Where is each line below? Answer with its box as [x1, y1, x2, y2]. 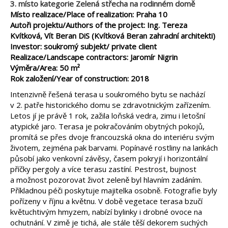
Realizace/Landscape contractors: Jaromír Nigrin [10, 52, 178, 62]
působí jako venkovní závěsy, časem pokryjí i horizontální [10, 153, 208, 163]
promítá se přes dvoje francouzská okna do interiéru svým [10, 132, 214, 142]
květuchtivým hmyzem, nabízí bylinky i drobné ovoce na [10, 207, 202, 217]
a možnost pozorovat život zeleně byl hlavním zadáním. [10, 175, 202, 185]
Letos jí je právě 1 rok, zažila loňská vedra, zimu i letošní [10, 110, 205, 121]
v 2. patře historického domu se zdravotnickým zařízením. [10, 100, 211, 110]
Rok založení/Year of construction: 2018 [10, 73, 149, 83]
